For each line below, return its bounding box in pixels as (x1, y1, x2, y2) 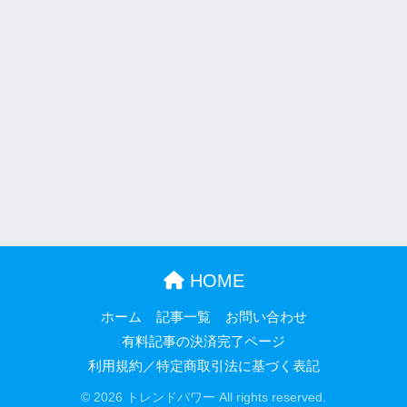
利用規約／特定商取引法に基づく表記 (87, 358, 320, 373)
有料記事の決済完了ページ (122, 333, 285, 349)
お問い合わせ (224, 309, 307, 324)
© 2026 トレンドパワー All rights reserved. (81, 391, 326, 405)
